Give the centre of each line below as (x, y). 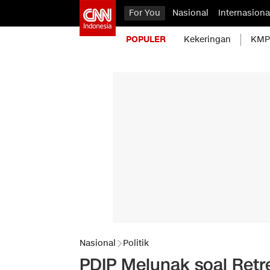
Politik (136, 243)
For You (145, 13)
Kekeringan (207, 39)
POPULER (146, 39)
